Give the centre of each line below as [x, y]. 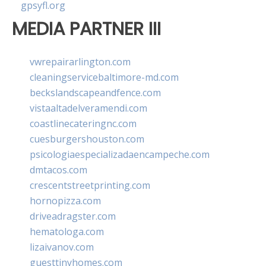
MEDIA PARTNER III [86, 29]
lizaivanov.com [62, 247]
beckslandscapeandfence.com [95, 92]
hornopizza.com [65, 200]
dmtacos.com [58, 170]
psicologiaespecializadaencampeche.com [120, 154]
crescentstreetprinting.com [90, 185]
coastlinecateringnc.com [83, 123]
